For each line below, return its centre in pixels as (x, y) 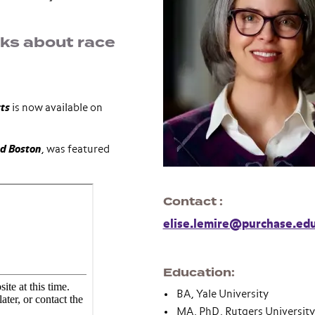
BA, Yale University (222, 294)
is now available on (56, 108)
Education (197, 273)
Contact (191, 202)
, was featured (75, 149)
